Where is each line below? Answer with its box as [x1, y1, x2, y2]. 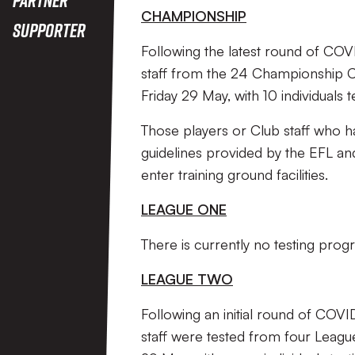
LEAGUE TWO [141, 270, 233, 288]
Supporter [13, 18, 86, 41]
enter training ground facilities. [141, 166, 328, 183]
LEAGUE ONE [141, 200, 227, 218]
